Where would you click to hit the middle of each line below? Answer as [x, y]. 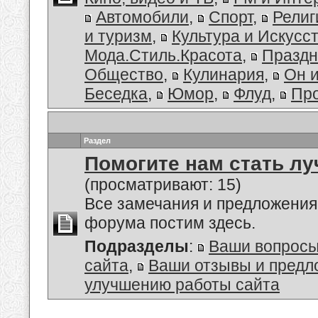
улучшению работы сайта [182, 285]
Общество [124, 75]
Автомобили [142, 17]
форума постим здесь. [170, 223]
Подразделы [137, 246]
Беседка [116, 94]
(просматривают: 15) [163, 185]
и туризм [118, 36]
